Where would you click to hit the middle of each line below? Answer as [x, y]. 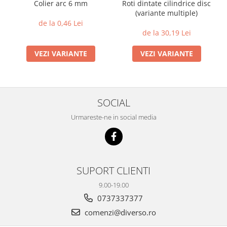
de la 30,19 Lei [166, 33]
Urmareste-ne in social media [113, 117]
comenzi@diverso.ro [119, 212]
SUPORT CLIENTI [113, 170]
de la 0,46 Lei [61, 23]
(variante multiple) [166, 13]
